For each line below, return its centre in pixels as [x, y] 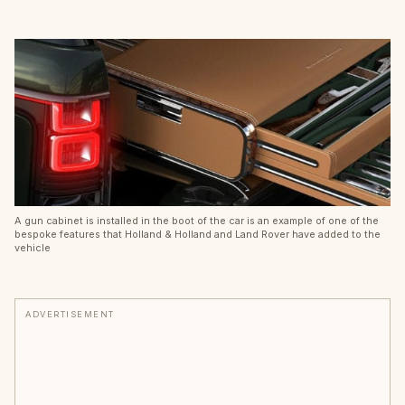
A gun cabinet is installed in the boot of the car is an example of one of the [197, 221]
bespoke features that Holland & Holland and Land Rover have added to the [198, 235]
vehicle [33, 248]
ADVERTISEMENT [70, 315]
